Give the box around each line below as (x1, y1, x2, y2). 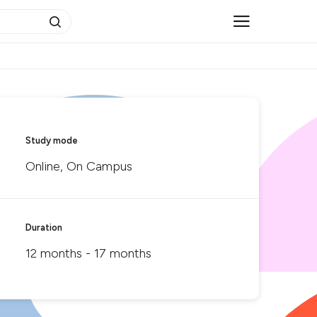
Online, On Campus (25, 158, 132, 174)
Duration (25, 222, 62, 233)
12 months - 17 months (25, 246, 151, 261)
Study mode (25, 135, 78, 146)
